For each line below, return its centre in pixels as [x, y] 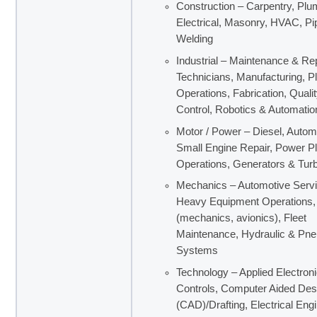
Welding [195, 39]
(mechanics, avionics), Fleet [242, 218]
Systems [197, 251]
